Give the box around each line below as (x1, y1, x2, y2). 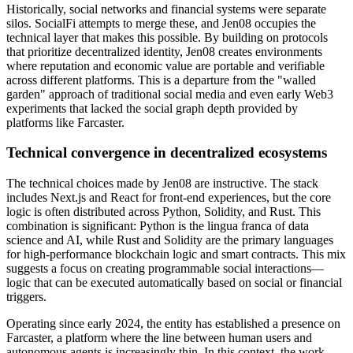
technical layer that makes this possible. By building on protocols (6, 30, 328, 44)
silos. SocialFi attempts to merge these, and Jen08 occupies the (6, 16, 316, 30)
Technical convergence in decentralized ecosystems (6, 144, 327, 162)
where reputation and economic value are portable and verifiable (6, 58, 325, 72)
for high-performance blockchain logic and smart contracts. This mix (6, 247, 346, 262)
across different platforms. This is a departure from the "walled (6, 72, 316, 87)
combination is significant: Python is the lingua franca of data (6, 219, 309, 233)
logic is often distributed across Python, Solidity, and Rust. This (6, 205, 321, 219)
